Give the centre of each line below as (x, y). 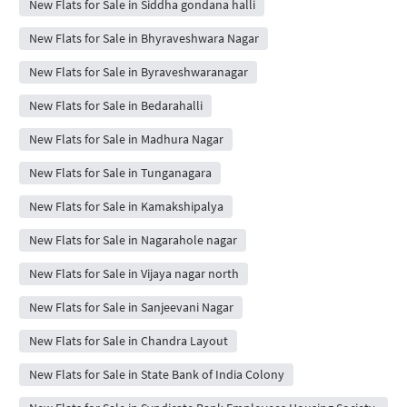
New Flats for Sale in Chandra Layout (128, 340)
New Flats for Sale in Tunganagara (120, 172)
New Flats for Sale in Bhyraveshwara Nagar (144, 38)
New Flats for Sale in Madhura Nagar (126, 139)
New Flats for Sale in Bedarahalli (115, 105)
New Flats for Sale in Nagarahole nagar (133, 239)
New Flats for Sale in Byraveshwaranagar (138, 71)
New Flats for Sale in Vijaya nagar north (134, 273)
